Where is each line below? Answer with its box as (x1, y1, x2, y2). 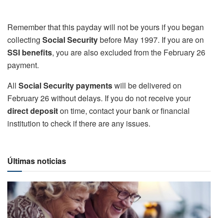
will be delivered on (112, 80, 182, 91)
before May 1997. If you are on (98, 34, 204, 46)
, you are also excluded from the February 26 (52, 47, 205, 58)
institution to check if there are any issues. (7, 118, 150, 129)
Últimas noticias (7, 155, 66, 167)
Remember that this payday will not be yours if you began (7, 21, 204, 33)
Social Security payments (18, 80, 112, 91)
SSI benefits (7, 47, 52, 58)
